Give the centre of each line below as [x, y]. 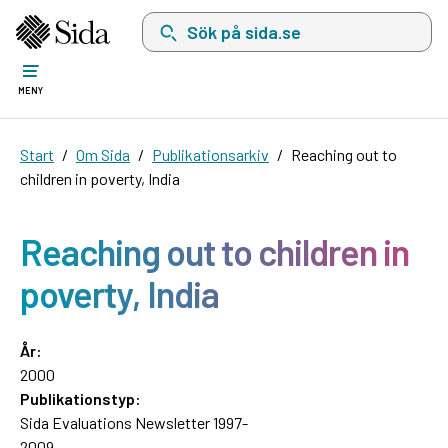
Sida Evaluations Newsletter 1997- [134, 422]
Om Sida [103, 154]
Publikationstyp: [80, 398]
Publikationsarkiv [210, 154]
